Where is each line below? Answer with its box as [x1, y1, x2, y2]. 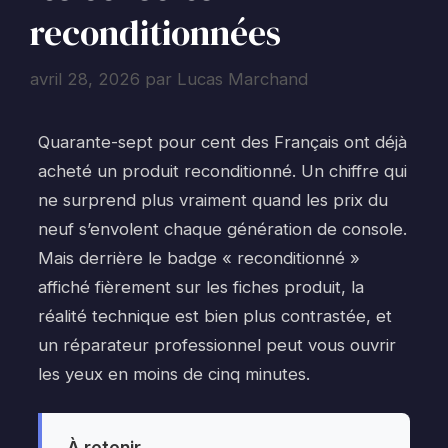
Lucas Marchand [177, 69, 308, 90]
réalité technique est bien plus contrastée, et [38, 306, 392, 326]
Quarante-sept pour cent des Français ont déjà [38, 132, 407, 152]
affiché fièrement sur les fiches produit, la [38, 277, 364, 297]
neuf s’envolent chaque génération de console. [38, 219, 407, 239]
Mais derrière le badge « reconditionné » [38, 248, 360, 268]
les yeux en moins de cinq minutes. [38, 364, 310, 384]
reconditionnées [30, 9, 281, 58]
